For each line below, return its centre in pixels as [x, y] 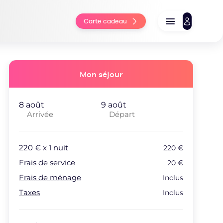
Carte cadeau [105, 21]
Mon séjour [101, 75]
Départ [122, 114]
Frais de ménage [50, 178]
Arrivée [40, 114]
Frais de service [47, 163]
